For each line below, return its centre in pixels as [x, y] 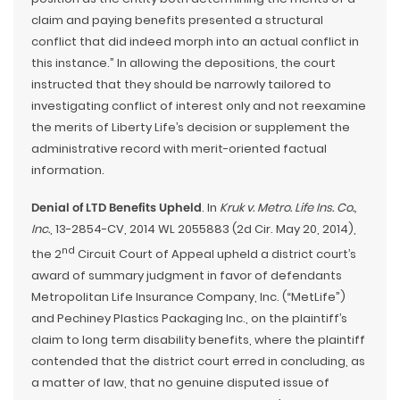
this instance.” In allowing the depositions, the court [183, 63]
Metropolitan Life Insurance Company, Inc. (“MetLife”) [188, 297]
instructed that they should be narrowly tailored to [181, 84]
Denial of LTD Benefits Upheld [117, 208]
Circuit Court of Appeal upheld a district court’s [216, 254]
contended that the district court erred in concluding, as [198, 362]
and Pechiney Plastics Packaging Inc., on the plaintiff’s [189, 319]
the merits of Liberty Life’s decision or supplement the [191, 127]
